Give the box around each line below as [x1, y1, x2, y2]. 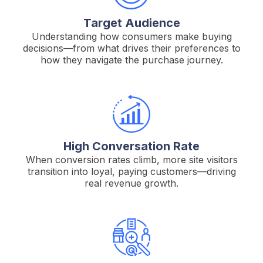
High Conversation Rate [63, 139, 200, 153]
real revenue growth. [85, 177, 178, 189]
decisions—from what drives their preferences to [22, 42, 241, 54]
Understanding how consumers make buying [31, 30, 232, 42]
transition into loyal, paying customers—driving [27, 165, 236, 177]
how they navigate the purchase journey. [40, 53, 223, 66]
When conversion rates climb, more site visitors [25, 153, 238, 166]
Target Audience [83, 15, 180, 30]
